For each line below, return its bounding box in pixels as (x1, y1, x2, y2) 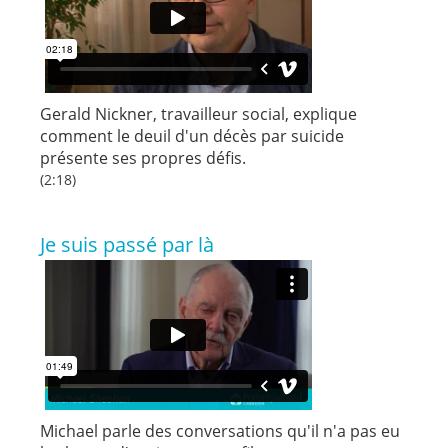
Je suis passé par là (40, 230, 214, 258)
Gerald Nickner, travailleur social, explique (40, 102, 357, 125)
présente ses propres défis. (40, 146, 246, 169)
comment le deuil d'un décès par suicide (40, 124, 344, 147)
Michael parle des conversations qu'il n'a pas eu (40, 419, 400, 442)
